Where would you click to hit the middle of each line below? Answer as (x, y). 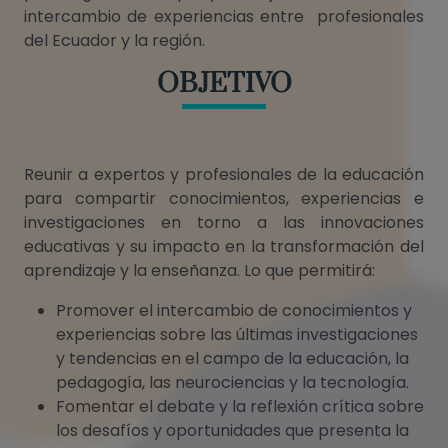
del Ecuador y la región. (114, 41)
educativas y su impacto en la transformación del (224, 247)
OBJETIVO (224, 84)
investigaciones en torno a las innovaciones (224, 223)
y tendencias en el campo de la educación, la (232, 359)
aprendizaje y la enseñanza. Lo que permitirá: (199, 271)
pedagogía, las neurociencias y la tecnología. (232, 383)
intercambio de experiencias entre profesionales (224, 17)
